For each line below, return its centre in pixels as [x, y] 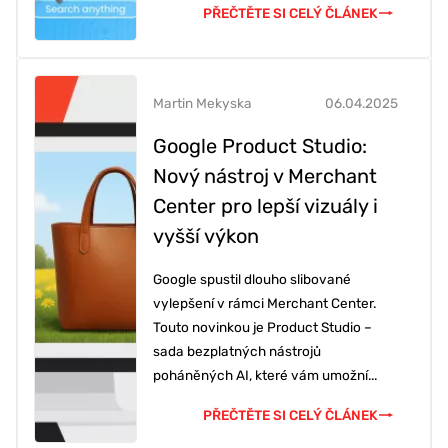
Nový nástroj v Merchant [265, 176]
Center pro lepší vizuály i [265, 206]
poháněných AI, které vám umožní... [265, 375]
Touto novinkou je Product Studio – [262, 327]
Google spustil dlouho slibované [252, 279]
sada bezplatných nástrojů [237, 351]
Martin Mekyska [202, 103]
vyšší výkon [206, 236]
